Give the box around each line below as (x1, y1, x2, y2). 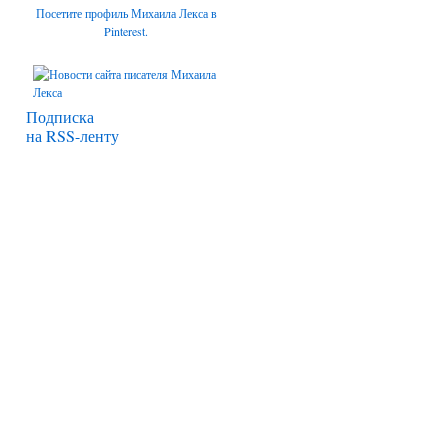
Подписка (26, 106, 94, 127)
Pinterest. (104, 23, 148, 39)
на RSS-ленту (26, 125, 119, 146)
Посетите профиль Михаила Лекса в (35, 5, 217, 21)
